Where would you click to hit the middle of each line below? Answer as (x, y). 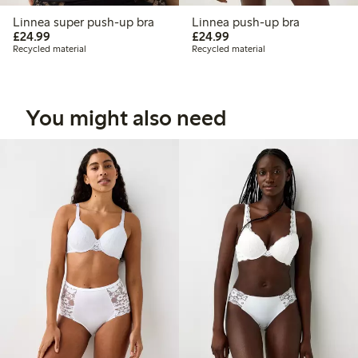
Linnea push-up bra (246, 22)
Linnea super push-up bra (84, 22)
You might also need (126, 118)
